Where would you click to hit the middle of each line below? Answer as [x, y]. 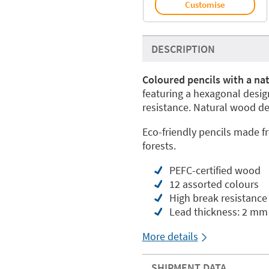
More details [170, 236]
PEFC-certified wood [215, 170]
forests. [159, 145]
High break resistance [218, 198]
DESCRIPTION [183, 49]
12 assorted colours [214, 184]
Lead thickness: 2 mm [218, 211]
